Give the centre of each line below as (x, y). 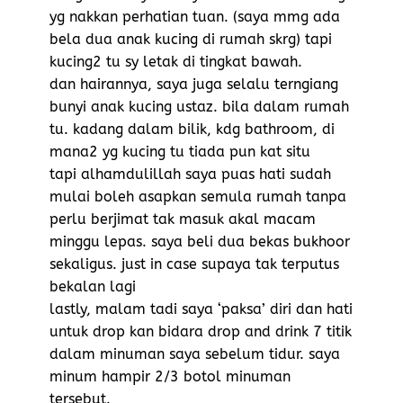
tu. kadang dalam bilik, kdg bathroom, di (192, 129)
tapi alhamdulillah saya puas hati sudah (190, 174)
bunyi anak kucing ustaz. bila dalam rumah (199, 106)
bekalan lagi (93, 286)
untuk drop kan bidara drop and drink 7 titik (201, 331)
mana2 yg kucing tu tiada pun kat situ (180, 151)
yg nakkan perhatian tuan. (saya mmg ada (195, 16)
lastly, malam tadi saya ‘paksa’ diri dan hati (201, 309)
